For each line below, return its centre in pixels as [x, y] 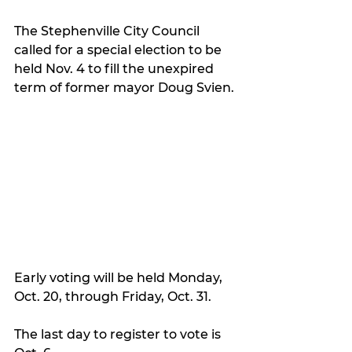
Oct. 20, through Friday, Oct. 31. [113, 297]
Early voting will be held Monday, [120, 278]
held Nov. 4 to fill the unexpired [115, 68]
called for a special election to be [119, 49]
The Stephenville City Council [108, 31]
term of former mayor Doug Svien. [124, 87]
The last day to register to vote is [119, 335]
